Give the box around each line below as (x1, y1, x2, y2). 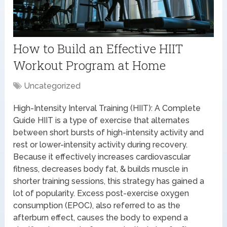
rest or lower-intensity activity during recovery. (13, 139, 188, 149)
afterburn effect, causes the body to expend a (13, 212, 188, 222)
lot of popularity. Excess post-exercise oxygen (13, 188, 190, 198)
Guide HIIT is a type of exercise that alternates (13, 115, 190, 125)
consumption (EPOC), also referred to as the (13, 200, 181, 210)
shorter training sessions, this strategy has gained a (13, 176, 205, 186)
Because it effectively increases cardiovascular (13, 152, 191, 162)
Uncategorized (24, 81, 81, 91)
